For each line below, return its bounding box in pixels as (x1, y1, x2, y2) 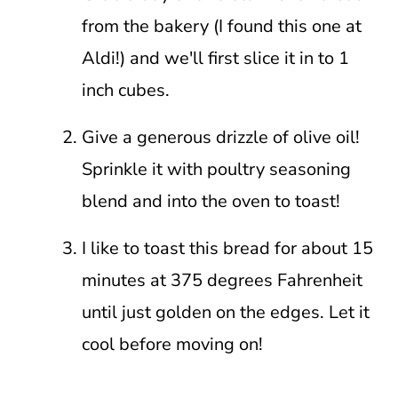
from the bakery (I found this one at (81, 14, 362, 38)
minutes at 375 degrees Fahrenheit (81, 268, 362, 292)
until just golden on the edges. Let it (81, 300, 370, 324)
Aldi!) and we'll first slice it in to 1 (81, 46, 349, 70)
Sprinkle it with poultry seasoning (81, 157, 351, 181)
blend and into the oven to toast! (81, 189, 340, 213)
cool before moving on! (81, 332, 263, 356)
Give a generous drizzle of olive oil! (81, 125, 360, 149)
